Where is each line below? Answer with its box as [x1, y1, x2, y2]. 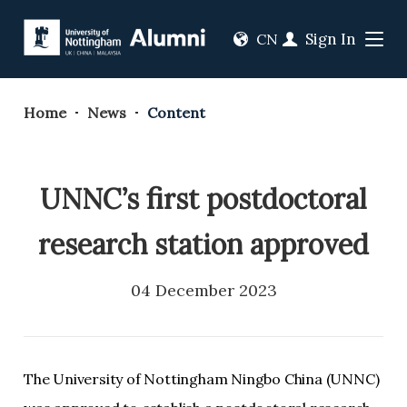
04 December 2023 [130, 280, 277, 301]
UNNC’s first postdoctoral [40, 182, 367, 216]
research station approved [38, 227, 369, 262]
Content [146, 104, 205, 122]
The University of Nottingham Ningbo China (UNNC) [24, 370, 380, 388]
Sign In [302, 29, 356, 49]
